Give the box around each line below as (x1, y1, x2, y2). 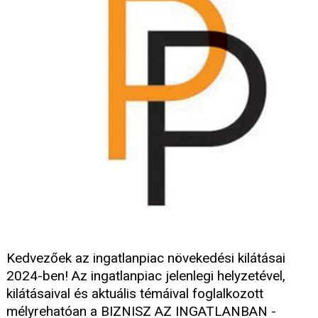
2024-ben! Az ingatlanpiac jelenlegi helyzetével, (6, 268, 285, 285)
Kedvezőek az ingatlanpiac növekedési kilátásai (6, 250, 285, 267)
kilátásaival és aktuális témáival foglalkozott (6, 285, 263, 302)
